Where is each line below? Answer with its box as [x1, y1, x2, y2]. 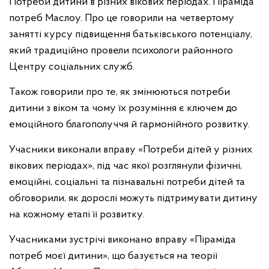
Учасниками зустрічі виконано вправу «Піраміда [9, 234, 236, 246]
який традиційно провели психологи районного [9, 44, 233, 56]
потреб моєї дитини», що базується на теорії [9, 250, 217, 262]
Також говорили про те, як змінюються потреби [9, 86, 230, 98]
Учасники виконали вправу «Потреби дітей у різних [9, 144, 252, 156]
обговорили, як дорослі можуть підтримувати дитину [9, 192, 258, 204]
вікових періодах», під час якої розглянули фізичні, [9, 160, 242, 172]
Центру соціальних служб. [9, 61, 134, 73]
